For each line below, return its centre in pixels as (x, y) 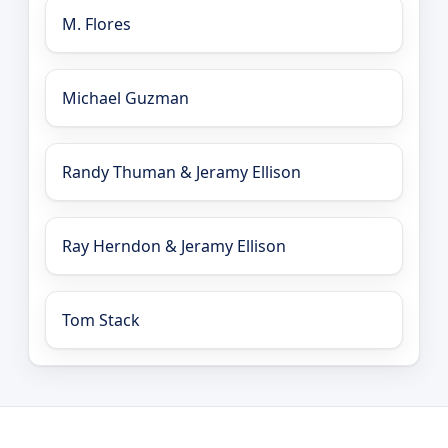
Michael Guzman (125, 98)
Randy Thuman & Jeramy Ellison (181, 172)
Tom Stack (101, 320)
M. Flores (96, 24)
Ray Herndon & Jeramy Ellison (174, 246)
